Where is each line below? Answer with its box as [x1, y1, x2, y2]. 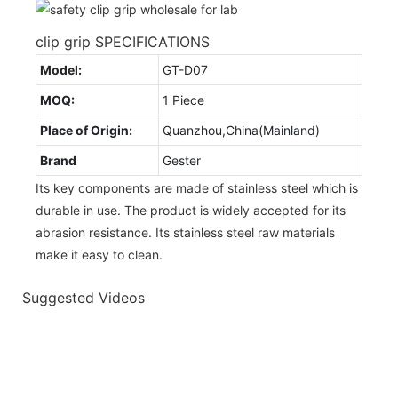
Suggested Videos [22, 289, 145, 307]
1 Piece [163, 92, 204, 107]
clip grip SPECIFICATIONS [36, 32, 210, 51]
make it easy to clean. [36, 246, 163, 262]
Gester [163, 152, 201, 168]
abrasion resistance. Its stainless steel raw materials [36, 224, 335, 240]
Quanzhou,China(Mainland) [163, 122, 320, 138]
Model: [40, 61, 82, 77]
